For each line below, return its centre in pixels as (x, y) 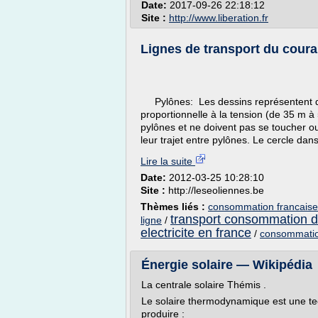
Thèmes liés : (174, 207)
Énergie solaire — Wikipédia (227, 265)
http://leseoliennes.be (216, 190)
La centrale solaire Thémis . (204, 285)
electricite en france (196, 233)
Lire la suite (168, 161)
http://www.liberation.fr (219, 18)
